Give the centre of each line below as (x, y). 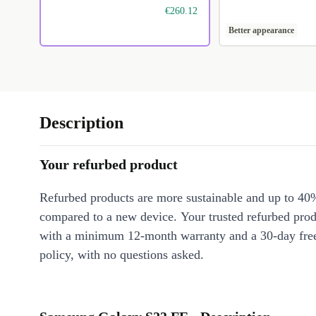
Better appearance (261, 31)
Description (81, 123)
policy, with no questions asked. (122, 255)
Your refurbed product (109, 165)
